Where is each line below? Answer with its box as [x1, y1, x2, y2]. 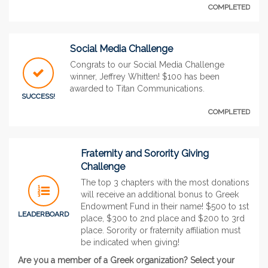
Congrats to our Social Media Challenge [70, 59, 224, 69]
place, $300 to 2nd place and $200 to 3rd [81, 213, 245, 223]
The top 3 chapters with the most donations [81, 177, 249, 187]
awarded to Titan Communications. [70, 83, 205, 93]
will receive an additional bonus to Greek [81, 189, 239, 199]
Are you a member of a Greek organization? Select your [18, 255, 234, 265]
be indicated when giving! [81, 237, 179, 247]
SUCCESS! [21, 92, 55, 100]
